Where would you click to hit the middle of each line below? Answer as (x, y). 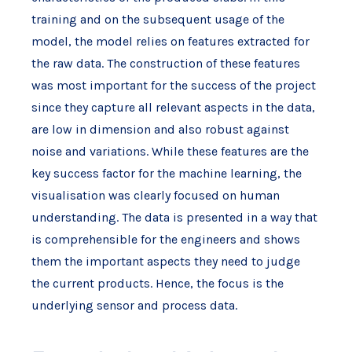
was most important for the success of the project (173, 86)
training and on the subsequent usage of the (158, 20)
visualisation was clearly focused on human (155, 196)
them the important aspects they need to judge (165, 262)
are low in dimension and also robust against (160, 130)
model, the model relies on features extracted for (170, 42)
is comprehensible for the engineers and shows (165, 240)
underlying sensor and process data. (134, 306)
